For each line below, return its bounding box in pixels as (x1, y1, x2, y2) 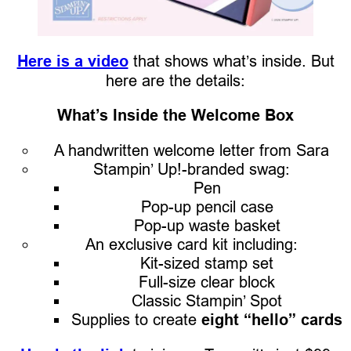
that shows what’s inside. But (128, 51, 335, 70)
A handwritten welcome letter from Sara (53, 140, 329, 159)
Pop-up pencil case (140, 197, 273, 215)
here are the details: (106, 71, 245, 89)
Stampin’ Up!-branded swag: (92, 159, 290, 178)
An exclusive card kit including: (85, 234, 298, 253)
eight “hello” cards (201, 309, 342, 329)
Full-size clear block (139, 272, 275, 291)
